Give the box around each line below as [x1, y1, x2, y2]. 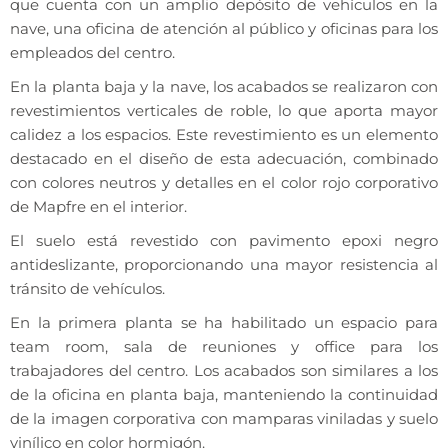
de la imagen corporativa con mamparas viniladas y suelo [10, 409, 438, 429]
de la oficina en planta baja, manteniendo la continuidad [10, 385, 438, 405]
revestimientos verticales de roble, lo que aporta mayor [10, 101, 438, 121]
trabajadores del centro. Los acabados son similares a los [10, 361, 438, 381]
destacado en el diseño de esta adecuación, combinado [10, 149, 438, 169]
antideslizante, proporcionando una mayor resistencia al [10, 255, 438, 275]
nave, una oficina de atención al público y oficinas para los [10, 19, 438, 39]
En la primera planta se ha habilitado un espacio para [10, 313, 438, 333]
